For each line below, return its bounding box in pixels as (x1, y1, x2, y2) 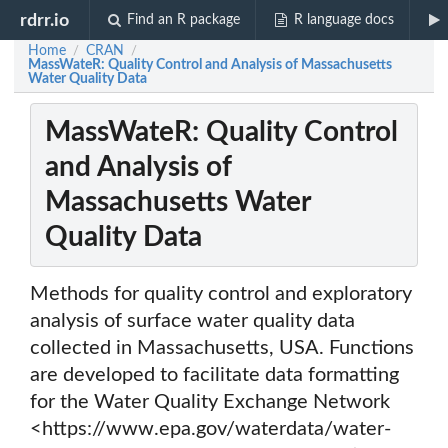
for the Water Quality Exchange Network (30, 392, 390, 413)
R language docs (293, 13, 394, 27)
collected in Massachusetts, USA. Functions (30, 338, 414, 359)
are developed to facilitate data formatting (30, 365, 399, 386)
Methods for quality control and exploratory (30, 284, 412, 305)
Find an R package (127, 13, 241, 27)
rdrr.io (20, 11, 70, 29)
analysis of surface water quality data (30, 311, 355, 332)
